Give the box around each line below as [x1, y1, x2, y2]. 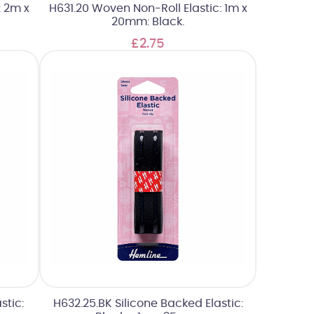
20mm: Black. [111, 16, 184, 28]
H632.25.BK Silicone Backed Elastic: [53, 297, 243, 309]
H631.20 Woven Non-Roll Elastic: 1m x [48, 3, 247, 15]
